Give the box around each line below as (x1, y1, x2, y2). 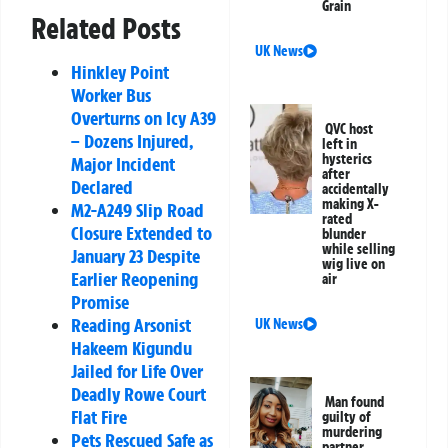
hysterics (322, 150, 373, 169)
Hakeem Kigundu (71, 335, 192, 360)
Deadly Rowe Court (71, 381, 206, 406)
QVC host (325, 120, 374, 139)
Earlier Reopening (71, 266, 198, 291)
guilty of (322, 408, 372, 427)
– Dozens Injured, (71, 128, 193, 153)
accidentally (322, 180, 390, 199)
